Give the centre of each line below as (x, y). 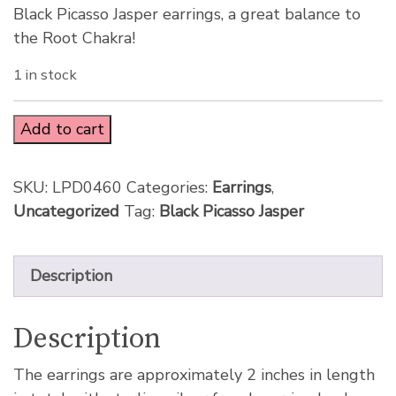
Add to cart (62, 129)
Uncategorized (66, 212)
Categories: (169, 188)
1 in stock (45, 75)
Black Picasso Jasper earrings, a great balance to (187, 15)
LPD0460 (87, 188)
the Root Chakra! (74, 38)
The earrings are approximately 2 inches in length (194, 375)
